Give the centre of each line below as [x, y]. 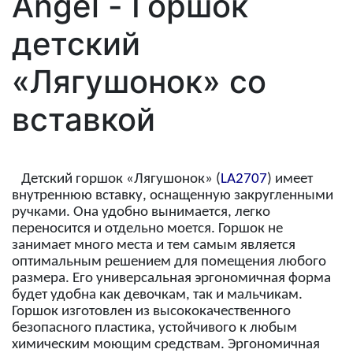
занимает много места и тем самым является [154, 245]
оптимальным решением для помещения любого [169, 262]
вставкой [84, 119]
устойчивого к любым [226, 328]
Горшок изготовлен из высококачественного [151, 312]
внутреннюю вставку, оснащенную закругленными [173, 196]
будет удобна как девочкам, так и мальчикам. [157, 295]
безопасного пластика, [84, 328]
